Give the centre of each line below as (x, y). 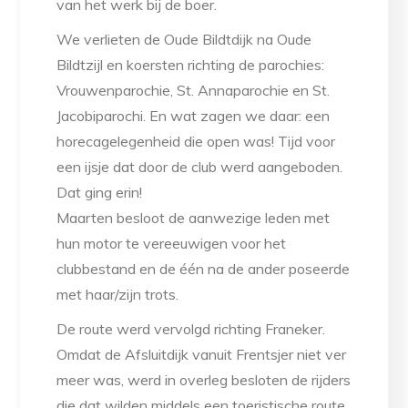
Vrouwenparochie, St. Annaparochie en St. (194, 91)
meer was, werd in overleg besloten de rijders (204, 380)
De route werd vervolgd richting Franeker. (191, 329)
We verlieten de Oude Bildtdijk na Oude (184, 40)
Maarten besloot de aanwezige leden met (194, 218)
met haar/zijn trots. (118, 295)
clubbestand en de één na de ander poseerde (204, 269)
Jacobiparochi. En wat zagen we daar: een (194, 116)
